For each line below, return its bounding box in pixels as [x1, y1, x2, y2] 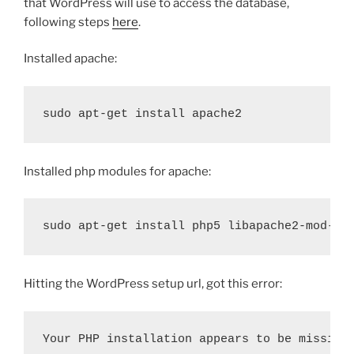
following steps [24, 14, 112, 29]
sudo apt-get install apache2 [43, 107, 242, 121]
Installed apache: [24, 51, 117, 66]
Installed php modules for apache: [24, 164, 211, 179]
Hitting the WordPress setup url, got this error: [24, 277, 282, 292]
